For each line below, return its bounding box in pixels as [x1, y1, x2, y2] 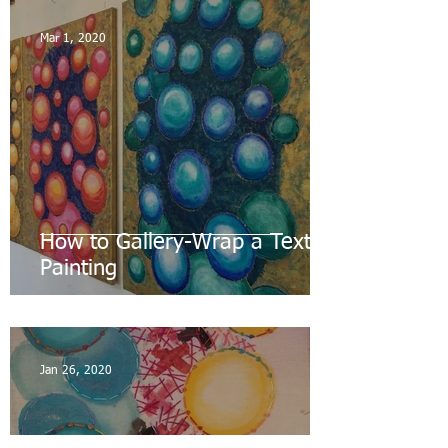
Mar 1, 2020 [40, 33, 106, 46]
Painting [40, 258, 117, 281]
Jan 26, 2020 [40, 365, 112, 378]
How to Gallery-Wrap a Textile [40, 232, 333, 255]
